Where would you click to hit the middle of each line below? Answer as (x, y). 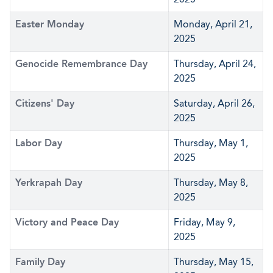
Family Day (40, 262)
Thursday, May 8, (211, 183)
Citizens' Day (45, 103)
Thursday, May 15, (214, 262)
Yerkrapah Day (49, 183)
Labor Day (39, 143)
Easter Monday (50, 24)
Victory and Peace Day (67, 222)
